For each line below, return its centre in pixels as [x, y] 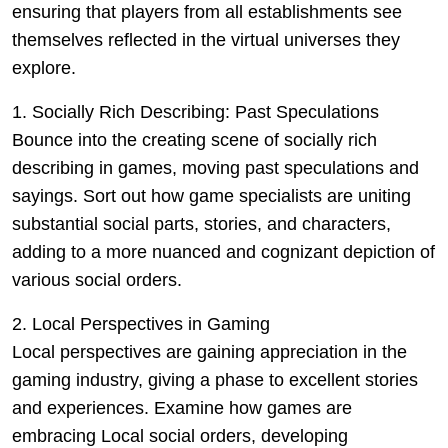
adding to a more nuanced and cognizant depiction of [223, 252]
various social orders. [97, 280]
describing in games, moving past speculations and [215, 168]
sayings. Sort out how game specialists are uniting [211, 196]
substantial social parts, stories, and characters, [201, 224]
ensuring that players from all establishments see [207, 12]
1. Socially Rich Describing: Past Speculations [195, 112]
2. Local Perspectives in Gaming [141, 324]
